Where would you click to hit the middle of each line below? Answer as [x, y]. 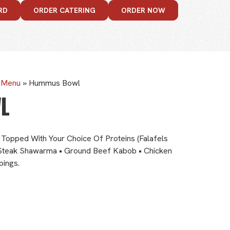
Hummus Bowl [54, 83]
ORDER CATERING [65, 10]
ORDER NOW [143, 10]
